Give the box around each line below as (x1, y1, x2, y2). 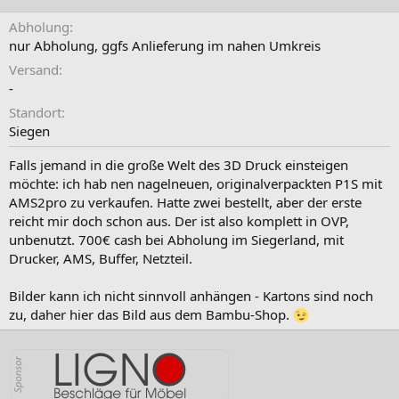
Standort (9, 103, 61, 122)
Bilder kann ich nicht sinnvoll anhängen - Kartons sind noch (9, 287, 373, 305)
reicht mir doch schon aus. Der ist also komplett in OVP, (9, 212, 349, 231)
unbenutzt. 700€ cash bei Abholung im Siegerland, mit (9, 231, 344, 249)
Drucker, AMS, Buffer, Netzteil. (9, 249, 192, 268)
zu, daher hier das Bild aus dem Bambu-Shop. (9, 305, 293, 324)
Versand (9, 61, 59, 79)
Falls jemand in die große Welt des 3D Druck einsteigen (9, 156, 348, 175)
